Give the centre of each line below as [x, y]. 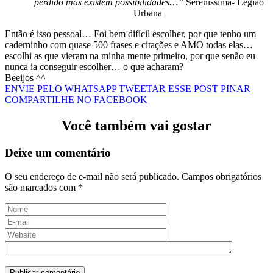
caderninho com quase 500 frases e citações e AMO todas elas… [129, 45]
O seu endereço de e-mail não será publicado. [92, 176]
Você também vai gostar [136, 126]
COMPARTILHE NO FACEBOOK [76, 100]
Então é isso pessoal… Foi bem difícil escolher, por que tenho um [130, 34]
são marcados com [41, 187]
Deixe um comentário [58, 152]
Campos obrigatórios [222, 176]
